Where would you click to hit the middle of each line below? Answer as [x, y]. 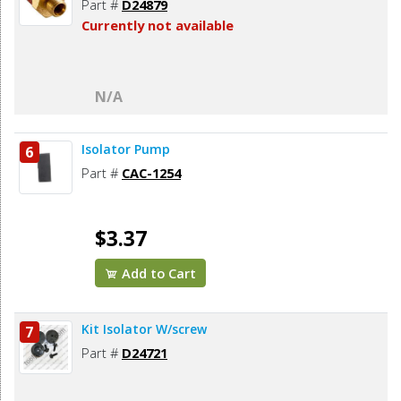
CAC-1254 [151, 173]
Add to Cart [158, 273]
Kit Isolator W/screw [144, 329]
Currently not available [158, 26]
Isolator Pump [126, 149]
